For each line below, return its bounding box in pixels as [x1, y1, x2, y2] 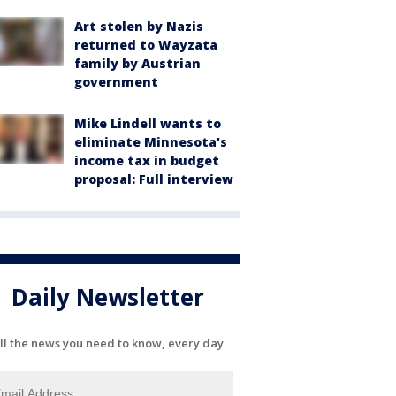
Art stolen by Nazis [74, 18, 203, 34]
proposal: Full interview [74, 171, 233, 187]
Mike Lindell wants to [74, 115, 221, 132]
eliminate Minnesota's [74, 133, 227, 150]
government [74, 73, 158, 90]
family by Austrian [74, 55, 201, 72]
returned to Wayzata [74, 36, 217, 53]
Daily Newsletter [11, 281, 204, 314]
